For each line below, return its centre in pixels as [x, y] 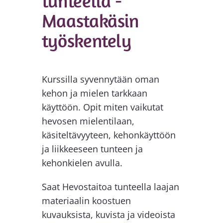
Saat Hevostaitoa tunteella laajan [110, 187]
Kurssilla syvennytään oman [100, 79]
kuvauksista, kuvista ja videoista [108, 215]
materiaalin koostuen [86, 201]
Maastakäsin [90, 20]
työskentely [86, 40]
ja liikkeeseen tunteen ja [92, 149]
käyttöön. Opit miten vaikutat [102, 107]
